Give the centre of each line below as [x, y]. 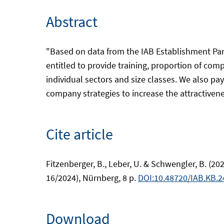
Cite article [79, 134]
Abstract [72, 21]
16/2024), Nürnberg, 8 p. [92, 178]
